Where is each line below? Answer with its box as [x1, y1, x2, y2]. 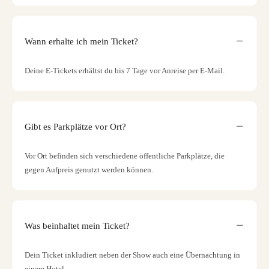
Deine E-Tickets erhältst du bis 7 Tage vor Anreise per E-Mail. [25, 66, 225, 75]
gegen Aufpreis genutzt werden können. [25, 165, 153, 174]
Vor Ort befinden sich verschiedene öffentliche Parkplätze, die [25, 151, 225, 160]
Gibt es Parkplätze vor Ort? [25, 121, 126, 131]
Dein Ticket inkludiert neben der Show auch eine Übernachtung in [25, 250, 240, 259]
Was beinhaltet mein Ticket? [25, 220, 130, 231]
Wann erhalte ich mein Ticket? [25, 36, 138, 46]
